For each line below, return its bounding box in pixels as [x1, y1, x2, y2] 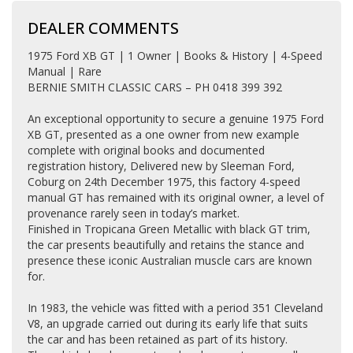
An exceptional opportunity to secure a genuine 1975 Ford [28, 111, 324, 126]
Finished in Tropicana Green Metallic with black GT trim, [28, 221, 310, 236]
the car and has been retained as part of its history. [28, 332, 288, 347]
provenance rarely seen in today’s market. [28, 206, 240, 221]
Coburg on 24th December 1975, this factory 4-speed [28, 174, 300, 189]
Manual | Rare [28, 64, 102, 79]
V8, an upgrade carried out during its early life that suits [28, 316, 308, 331]
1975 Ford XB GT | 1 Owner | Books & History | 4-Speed [28, 48, 322, 63]
